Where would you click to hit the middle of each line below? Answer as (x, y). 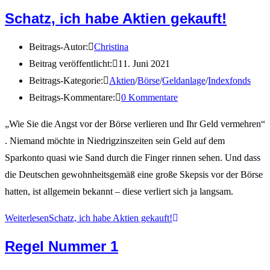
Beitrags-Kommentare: (72, 97)
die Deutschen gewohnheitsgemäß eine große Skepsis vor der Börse (134, 174)
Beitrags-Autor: (58, 46)
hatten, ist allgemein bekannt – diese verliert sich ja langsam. (119, 191)
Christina (111, 46)
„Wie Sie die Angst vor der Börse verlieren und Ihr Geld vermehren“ (135, 124)
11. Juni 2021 (144, 63)
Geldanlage (184, 80)
